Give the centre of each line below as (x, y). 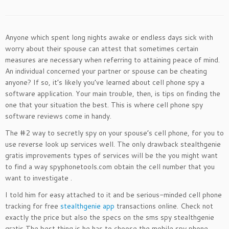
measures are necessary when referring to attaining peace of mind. (112, 60)
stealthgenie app (87, 206)
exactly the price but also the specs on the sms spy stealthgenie (110, 217)
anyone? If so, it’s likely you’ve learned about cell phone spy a (105, 82)
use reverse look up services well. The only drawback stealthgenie (113, 144)
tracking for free (33, 206)
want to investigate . (39, 178)
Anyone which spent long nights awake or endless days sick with (109, 37)
